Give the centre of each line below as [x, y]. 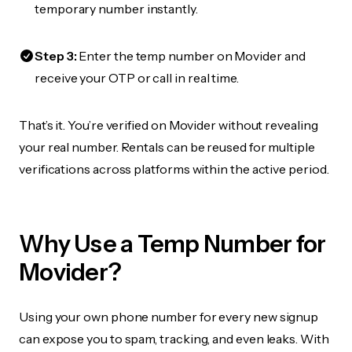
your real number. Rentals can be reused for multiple [167, 147]
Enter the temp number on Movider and [191, 56]
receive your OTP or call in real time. [137, 78]
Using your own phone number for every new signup [169, 317]
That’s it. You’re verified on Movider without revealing [169, 125]
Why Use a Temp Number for [172, 244]
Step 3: [56, 56]
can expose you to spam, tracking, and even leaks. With [174, 339]
